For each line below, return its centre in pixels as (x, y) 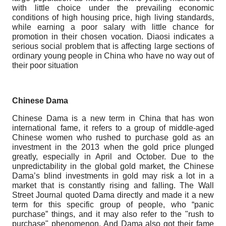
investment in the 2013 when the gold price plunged (113, 147)
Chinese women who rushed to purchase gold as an (113, 137)
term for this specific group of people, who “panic (113, 204)
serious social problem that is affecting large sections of (113, 46)
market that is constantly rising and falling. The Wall (113, 185)
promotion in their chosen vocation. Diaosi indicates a (113, 36)
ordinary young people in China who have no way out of (113, 55)
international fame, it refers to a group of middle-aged (113, 128)
